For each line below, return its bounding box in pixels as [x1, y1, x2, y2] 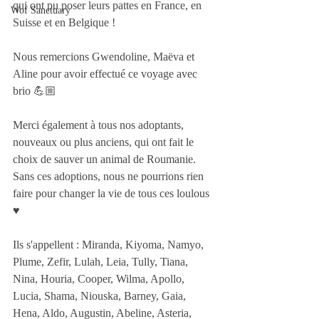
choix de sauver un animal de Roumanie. [13, 153, 199, 165]
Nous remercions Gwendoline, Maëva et [13, 51, 197, 63]
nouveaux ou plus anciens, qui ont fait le [13, 136, 197, 148]
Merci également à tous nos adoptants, [13, 119, 187, 131]
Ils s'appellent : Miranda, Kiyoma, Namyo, [13, 239, 206, 251]
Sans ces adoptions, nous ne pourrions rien [13, 170, 206, 182]
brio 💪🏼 [13, 85, 56, 97]
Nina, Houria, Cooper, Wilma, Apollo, [13, 273, 187, 285]
